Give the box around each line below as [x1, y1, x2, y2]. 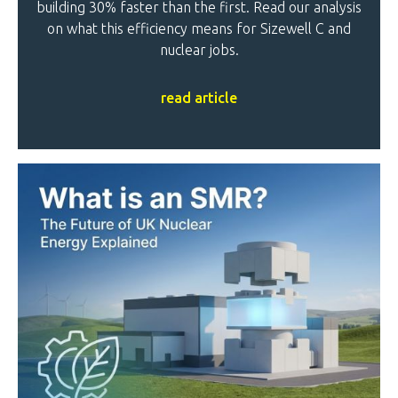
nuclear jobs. [159, 42, 239, 59]
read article [161, 90, 237, 107]
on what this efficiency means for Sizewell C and [47, 20, 351, 37]
